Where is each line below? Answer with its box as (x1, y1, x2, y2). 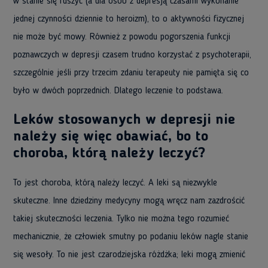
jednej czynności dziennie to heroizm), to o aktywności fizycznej (13, 14, 244, 24)
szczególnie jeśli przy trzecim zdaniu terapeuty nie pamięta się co (13, 68, 249, 78)
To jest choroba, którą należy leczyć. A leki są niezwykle (13, 178, 217, 188)
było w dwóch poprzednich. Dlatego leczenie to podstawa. (13, 86, 223, 96)
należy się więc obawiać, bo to (13, 130, 208, 144)
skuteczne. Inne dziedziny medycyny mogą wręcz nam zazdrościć (13, 196, 245, 206)
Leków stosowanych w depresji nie (13, 113, 235, 127)
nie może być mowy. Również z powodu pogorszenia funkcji (13, 32, 230, 42)
